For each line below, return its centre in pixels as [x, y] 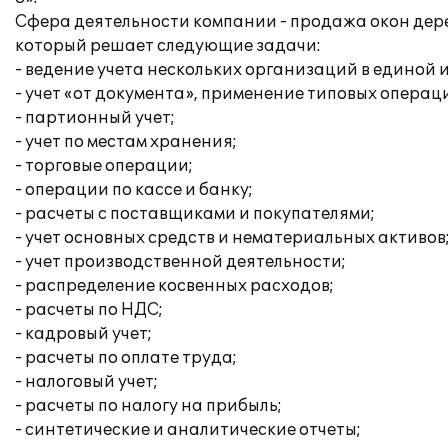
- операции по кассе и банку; [134, 190]
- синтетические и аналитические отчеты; [188, 430]
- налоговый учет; [86, 382]
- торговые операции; [104, 166]
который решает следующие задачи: [168, 46]
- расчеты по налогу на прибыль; [148, 406]
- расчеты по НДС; [89, 310]
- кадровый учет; [83, 334]
